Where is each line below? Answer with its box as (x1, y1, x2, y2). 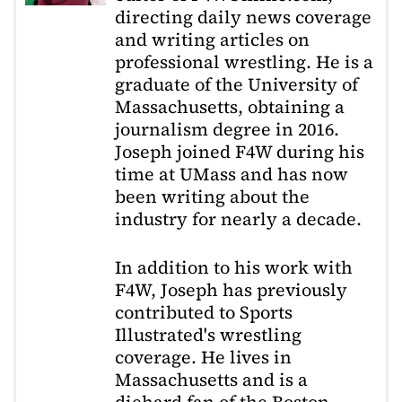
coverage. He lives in (115, 345, 292, 371)
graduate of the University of (115, 71, 358, 97)
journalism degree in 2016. (115, 116, 339, 142)
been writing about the (115, 183, 310, 209)
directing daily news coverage (115, 4, 371, 30)
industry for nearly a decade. (115, 205, 362, 232)
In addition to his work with (115, 255, 353, 281)
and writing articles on (115, 26, 310, 52)
